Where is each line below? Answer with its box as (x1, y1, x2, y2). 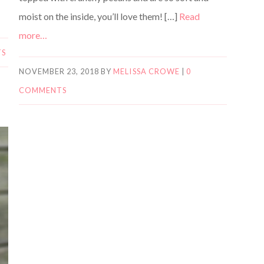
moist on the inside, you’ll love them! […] (18, 10, 179, 22)
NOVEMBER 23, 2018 (18, 66, 100, 76)
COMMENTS (18, 85, 67, 95)
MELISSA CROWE (113, 66, 180, 76)
